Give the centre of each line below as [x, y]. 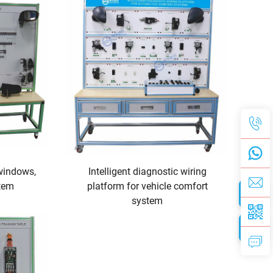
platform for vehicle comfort [147, 186]
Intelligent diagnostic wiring [147, 171]
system [147, 200]
